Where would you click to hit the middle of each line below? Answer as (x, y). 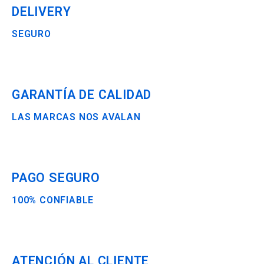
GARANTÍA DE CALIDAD (82, 95)
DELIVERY (42, 11)
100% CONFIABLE (53, 200)
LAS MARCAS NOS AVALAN (76, 117)
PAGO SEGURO (56, 178)
